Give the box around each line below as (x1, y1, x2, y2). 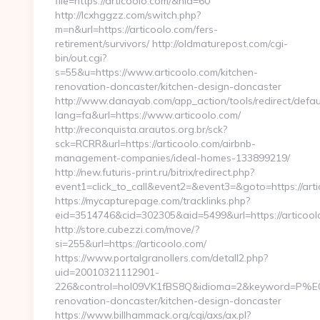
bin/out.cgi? (55, 51, 106, 64)
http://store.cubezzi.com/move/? (55, 223, 199, 236)
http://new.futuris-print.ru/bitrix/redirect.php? (55, 166, 254, 179)
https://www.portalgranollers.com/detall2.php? (55, 251, 268, 264)
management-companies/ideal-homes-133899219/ (55, 151, 290, 164)
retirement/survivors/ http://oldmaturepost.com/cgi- (55, 37, 288, 50)
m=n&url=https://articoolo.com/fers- (55, 23, 218, 36)
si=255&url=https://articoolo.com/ (55, 237, 206, 250)
